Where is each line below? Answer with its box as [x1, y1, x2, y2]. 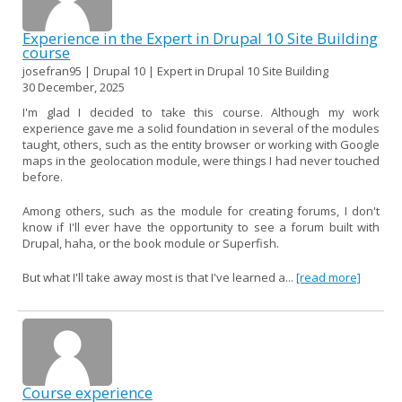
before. [22, 168, 63, 185]
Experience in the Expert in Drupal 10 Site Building [22, 27, 378, 48]
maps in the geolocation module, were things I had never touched [22, 152, 380, 169]
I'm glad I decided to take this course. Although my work [22, 103, 380, 120]
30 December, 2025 [22, 78, 125, 95]
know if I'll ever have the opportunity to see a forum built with [22, 218, 380, 235]
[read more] [296, 268, 361, 285]
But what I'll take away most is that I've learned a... [22, 268, 296, 285]
